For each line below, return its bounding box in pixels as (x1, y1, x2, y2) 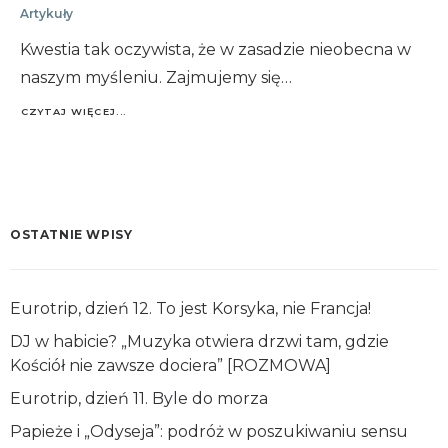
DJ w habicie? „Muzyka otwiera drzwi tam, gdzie (10, 332, 389, 351)
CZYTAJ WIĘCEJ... (20, 105, 127, 118)
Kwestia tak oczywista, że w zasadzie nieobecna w (20, 39, 411, 59)
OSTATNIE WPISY (10, 227, 133, 242)
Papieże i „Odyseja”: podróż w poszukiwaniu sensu (10, 422, 408, 441)
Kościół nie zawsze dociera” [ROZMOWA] (10, 356, 331, 375)
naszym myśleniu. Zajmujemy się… (20, 67, 292, 87)
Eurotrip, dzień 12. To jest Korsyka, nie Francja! (10, 299, 371, 318)
